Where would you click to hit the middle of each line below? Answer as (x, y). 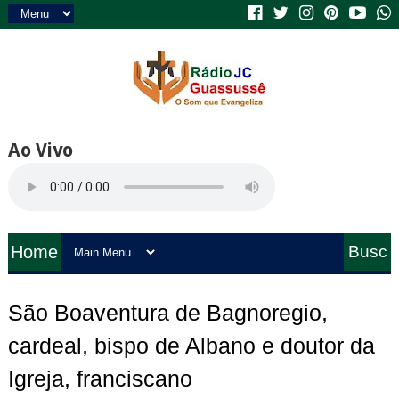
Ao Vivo (40, 150)
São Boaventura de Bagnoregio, (167, 313)
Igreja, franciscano (100, 379)
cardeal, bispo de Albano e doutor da (191, 346)
